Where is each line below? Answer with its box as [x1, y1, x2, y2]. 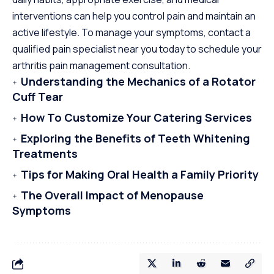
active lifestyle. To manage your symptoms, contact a [12, 26, 251, 40]
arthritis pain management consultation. [12, 59, 190, 73]
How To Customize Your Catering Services [21, 110, 252, 125]
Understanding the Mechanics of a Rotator [21, 74, 256, 89]
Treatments [12, 146, 78, 161]
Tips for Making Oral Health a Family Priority [21, 167, 259, 182]
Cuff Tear [12, 89, 63, 105]
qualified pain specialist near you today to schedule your [12, 42, 262, 56]
